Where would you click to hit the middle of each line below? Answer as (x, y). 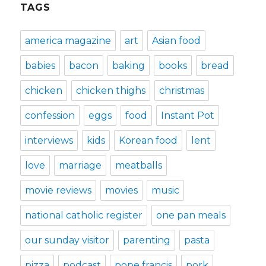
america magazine (68, 41)
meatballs (139, 166)
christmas (182, 91)
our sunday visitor (67, 240)
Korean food (148, 141)
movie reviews (58, 191)
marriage (80, 166)
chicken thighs (111, 91)
